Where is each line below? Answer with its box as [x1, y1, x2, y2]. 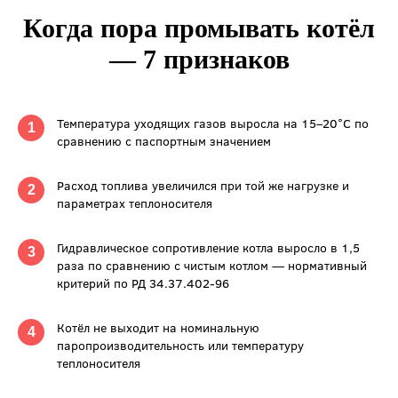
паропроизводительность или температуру [57, 337, 304, 354]
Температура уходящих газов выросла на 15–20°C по [57, 115, 369, 132]
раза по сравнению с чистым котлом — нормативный [57, 257, 367, 275]
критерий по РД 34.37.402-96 [57, 275, 229, 292]
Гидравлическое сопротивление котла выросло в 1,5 [57, 239, 360, 257]
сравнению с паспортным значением [57, 132, 271, 150]
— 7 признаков [108, 44, 290, 75]
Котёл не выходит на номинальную [57, 319, 259, 337]
